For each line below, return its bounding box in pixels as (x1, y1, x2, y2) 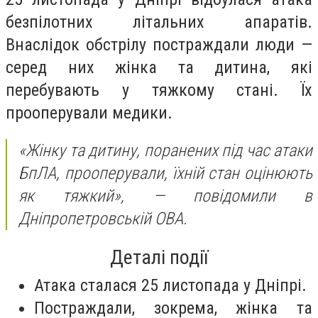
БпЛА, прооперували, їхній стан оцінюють (18, 163, 312, 184)
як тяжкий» (18, 186, 121, 207)
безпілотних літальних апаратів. (6, 11, 312, 32)
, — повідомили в (121, 186, 312, 207)
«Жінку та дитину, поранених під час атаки (18, 141, 312, 161)
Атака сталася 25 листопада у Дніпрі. (34, 275, 307, 295)
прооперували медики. (6, 102, 172, 123)
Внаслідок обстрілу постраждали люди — (6, 34, 312, 55)
